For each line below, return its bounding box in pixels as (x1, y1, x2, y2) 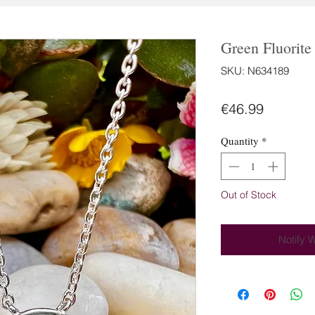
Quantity (221, 134, 259, 148)
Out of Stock (221, 188, 276, 201)
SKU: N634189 (221, 64, 289, 77)
